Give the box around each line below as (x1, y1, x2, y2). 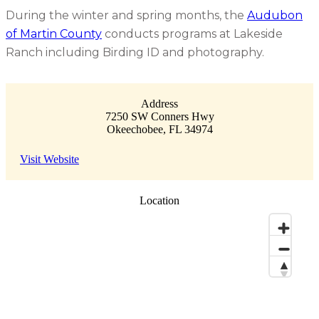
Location (139, 194, 179, 206)
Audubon (247, 9, 303, 22)
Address (141, 98, 178, 110)
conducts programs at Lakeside (102, 27, 283, 41)
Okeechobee (106, 123, 163, 135)
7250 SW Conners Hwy (105, 110, 214, 122)
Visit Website (20, 153, 79, 165)
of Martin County (6, 27, 102, 41)
